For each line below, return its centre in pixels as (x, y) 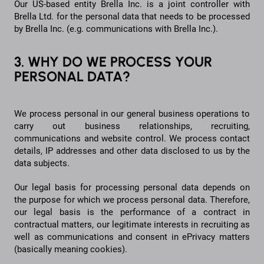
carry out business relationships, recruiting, (132, 126)
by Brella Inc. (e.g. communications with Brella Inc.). (117, 29)
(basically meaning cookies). (72, 249)
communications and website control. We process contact (132, 138)
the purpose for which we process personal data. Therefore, (132, 199)
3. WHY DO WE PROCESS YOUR (113, 62)
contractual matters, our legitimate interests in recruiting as (132, 224)
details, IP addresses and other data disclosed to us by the (132, 151)
